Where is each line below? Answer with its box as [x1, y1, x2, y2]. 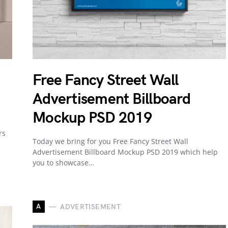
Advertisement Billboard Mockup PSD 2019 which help [33, 147, 218, 157]
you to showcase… [33, 158, 94, 168]
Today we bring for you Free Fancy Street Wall [33, 136, 188, 147]
